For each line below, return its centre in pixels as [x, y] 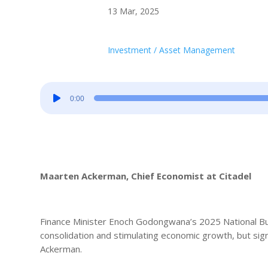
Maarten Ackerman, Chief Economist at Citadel [146, 176]
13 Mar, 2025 [134, 11]
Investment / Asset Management [172, 50]
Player [52, 102]
